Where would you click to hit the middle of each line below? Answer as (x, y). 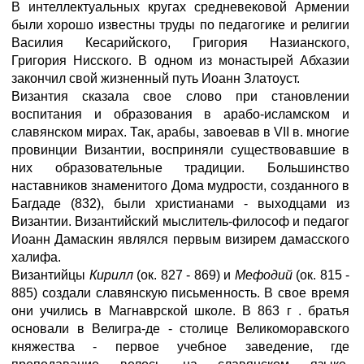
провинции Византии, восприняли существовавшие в (180, 150)
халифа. (36, 257)
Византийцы (50, 275)
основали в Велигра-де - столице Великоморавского (180, 329)
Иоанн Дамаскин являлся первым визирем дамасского (180, 239)
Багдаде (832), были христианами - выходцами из (180, 204)
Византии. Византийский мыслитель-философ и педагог (180, 221)
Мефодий (265, 275)
